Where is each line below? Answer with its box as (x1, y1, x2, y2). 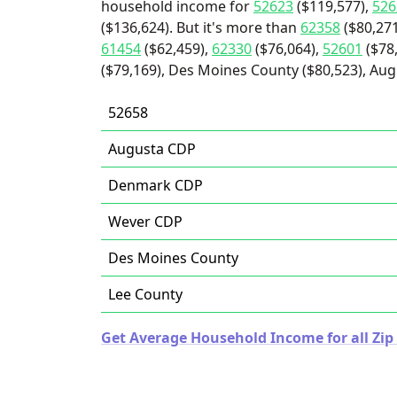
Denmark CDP (108, 175, 203, 195)
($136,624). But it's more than (101, 18, 300, 37)
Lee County (108, 284, 183, 304)
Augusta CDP (108, 139, 196, 159)
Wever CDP (108, 212, 183, 231)
